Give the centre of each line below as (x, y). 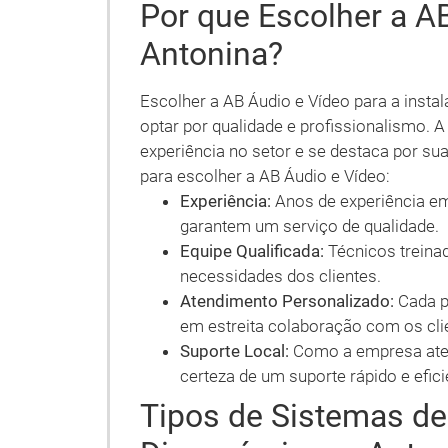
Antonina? (211, 54)
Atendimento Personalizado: (287, 301)
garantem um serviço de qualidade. (309, 226)
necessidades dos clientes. (280, 276)
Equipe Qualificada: (252, 251)
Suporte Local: (234, 351)
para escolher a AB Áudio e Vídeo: (265, 176)
